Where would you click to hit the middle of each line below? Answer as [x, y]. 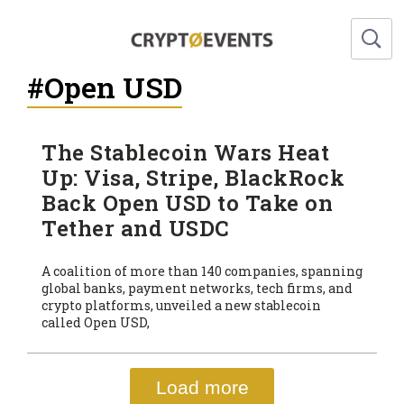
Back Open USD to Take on [188, 202]
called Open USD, [96, 322]
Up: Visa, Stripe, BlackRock [193, 177]
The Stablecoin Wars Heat [186, 152]
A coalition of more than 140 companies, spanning [202, 271]
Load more [202, 387]
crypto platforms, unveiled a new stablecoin [181, 305]
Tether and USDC [136, 228]
